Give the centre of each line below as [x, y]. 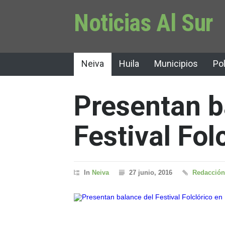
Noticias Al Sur [144, 23]
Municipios [176, 64]
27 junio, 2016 [151, 173]
